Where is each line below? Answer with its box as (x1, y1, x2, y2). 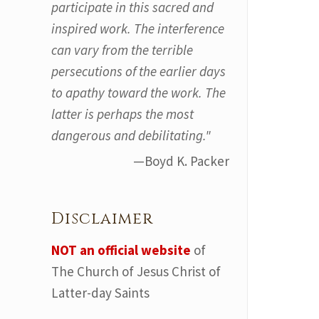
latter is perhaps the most (51, 105, 194, 122)
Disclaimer (51, 209, 153, 229)
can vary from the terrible (51, 41, 193, 58)
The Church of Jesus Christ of (51, 263, 221, 280)
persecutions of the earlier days (51, 63, 226, 80)
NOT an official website (51, 241, 191, 258)
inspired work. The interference (51, 20, 224, 37)
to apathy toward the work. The (51, 84, 226, 101)
